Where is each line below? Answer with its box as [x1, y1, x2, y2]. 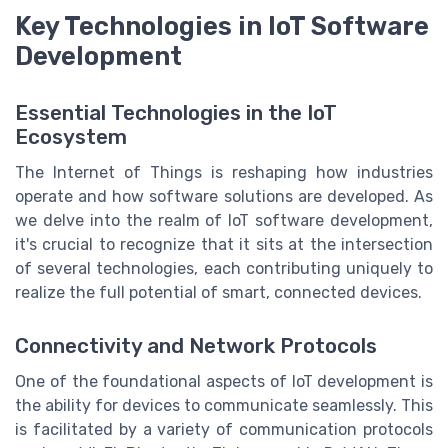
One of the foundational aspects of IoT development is [15, 371, 433, 391]
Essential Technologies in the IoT [15, 100, 337, 125]
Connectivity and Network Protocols [15, 333, 377, 358]
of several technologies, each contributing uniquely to [15, 258, 433, 278]
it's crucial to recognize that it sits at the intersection [15, 234, 433, 254]
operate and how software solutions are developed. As [15, 186, 433, 206]
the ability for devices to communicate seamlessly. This [15, 395, 433, 415]
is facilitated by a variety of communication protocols [15, 419, 433, 439]
